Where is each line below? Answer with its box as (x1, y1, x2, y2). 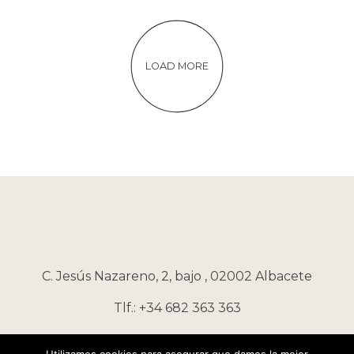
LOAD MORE (145, 60, 209, 73)
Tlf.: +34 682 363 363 (113, 300, 241, 316)
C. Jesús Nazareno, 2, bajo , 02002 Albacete (42, 269, 312, 284)
